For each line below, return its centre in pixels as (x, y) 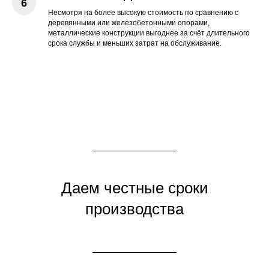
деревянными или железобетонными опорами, (129, 23)
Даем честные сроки (134, 188)
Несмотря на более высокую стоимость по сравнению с (143, 12)
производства (134, 209)
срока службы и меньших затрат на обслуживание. (135, 43)
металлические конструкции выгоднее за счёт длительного (149, 33)
